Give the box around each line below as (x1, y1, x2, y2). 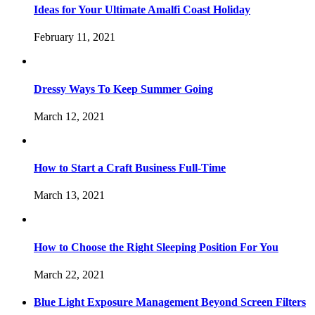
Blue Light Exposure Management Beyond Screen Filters (34, 296, 306, 309)
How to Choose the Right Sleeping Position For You (34, 240, 278, 253)
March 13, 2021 (34, 189, 105, 202)
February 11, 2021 (34, 31, 115, 44)
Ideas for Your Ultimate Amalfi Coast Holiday (34, 4, 250, 16)
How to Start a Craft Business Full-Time (34, 162, 226, 174)
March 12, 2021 (34, 110, 105, 122)
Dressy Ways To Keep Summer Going (34, 82, 213, 95)
